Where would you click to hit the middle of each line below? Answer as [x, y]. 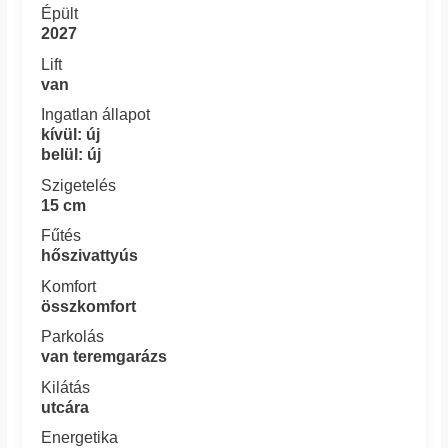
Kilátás [66, 387]
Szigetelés [79, 185]
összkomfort [89, 306]
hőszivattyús [90, 256]
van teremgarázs [104, 357]
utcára [65, 407]
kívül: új [71, 135]
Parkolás [73, 337]
